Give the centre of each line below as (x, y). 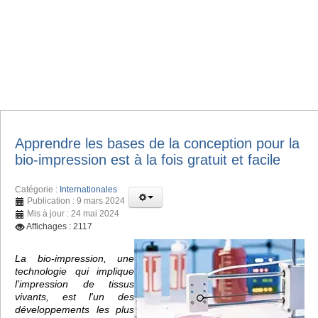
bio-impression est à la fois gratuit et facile (148, 159)
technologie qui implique (75, 271)
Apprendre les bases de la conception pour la (157, 143)
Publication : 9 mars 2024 (76, 201)
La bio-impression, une (75, 258)
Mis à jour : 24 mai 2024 (73, 213)
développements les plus (75, 309)
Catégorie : (37, 189)
